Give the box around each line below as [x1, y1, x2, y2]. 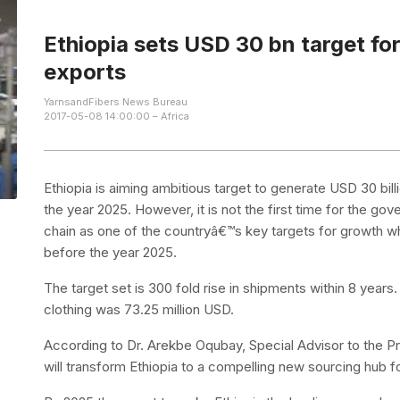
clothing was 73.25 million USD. [44, 300, 235, 318]
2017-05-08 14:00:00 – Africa [44, 109, 190, 122]
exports [44, 58, 127, 85]
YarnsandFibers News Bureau [44, 95, 188, 108]
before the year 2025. [44, 243, 178, 261]
